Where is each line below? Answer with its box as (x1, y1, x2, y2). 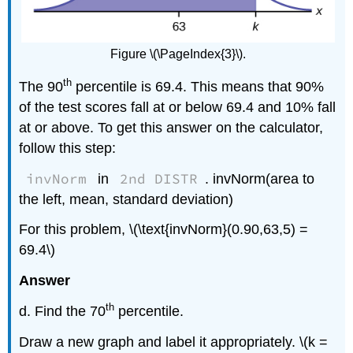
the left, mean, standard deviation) (19, 191, 234, 207)
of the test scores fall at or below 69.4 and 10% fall (19, 98, 336, 115)
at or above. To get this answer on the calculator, (19, 119, 324, 136)
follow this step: (19, 139, 117, 156)
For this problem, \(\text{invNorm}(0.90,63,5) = (19, 221, 309, 238)
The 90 (19, 78, 64, 95)
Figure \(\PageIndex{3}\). (110, 47, 246, 61)
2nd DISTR (119, 169, 198, 188)
